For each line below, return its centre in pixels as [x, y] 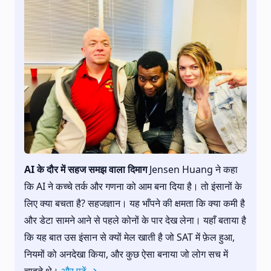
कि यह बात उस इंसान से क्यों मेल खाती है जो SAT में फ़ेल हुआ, [129, 237]
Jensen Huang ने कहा [192, 169]
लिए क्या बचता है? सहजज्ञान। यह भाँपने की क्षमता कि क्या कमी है [135, 203]
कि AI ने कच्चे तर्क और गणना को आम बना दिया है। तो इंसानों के [133, 186]
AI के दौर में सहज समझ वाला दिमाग [86, 169]
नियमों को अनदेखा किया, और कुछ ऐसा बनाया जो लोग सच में [126, 254]
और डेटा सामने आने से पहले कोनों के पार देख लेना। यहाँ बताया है [135, 220]
